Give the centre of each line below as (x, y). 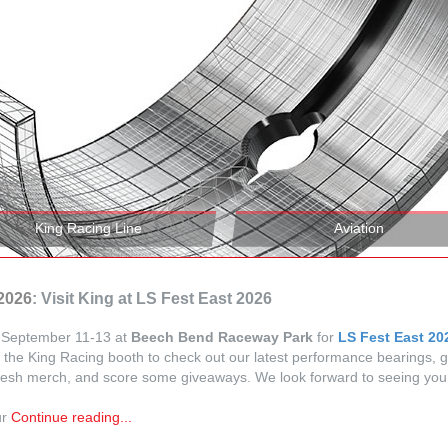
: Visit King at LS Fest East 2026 (152, 298)
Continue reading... (72, 416)
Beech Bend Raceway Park (222, 336)
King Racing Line (89, 227)
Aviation (359, 227)
